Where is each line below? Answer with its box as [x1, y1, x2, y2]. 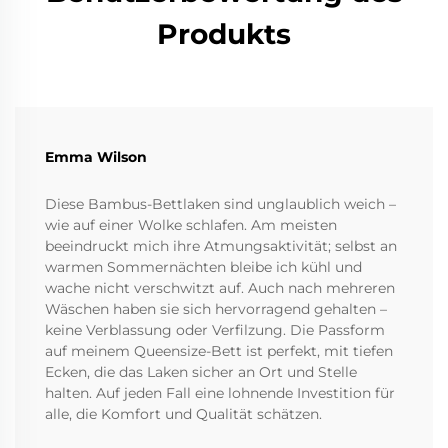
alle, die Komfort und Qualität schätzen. [45, 404, 322, 423]
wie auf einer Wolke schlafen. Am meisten [45, 215, 337, 234]
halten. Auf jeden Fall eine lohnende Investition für [45, 383, 395, 402]
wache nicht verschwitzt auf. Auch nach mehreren [45, 278, 395, 297]
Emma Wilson [45, 147, 147, 166]
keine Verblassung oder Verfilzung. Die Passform [45, 320, 385, 339]
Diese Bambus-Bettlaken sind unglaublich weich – [45, 194, 396, 213]
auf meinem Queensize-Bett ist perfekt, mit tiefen [45, 341, 393, 360]
